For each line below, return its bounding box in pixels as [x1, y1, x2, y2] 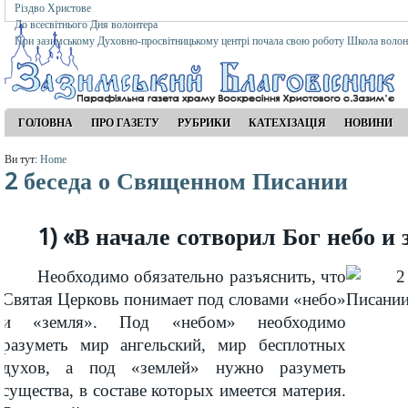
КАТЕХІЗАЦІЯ [249, 117, 326, 129]
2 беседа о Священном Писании [5, 168, 348, 195]
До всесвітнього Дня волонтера [15, 18, 158, 31]
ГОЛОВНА [18, 117, 73, 129]
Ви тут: [5, 153, 40, 166]
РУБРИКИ [178, 117, 230, 129]
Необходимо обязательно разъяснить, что [37, 267, 346, 286]
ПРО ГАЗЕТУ [91, 117, 159, 129]
